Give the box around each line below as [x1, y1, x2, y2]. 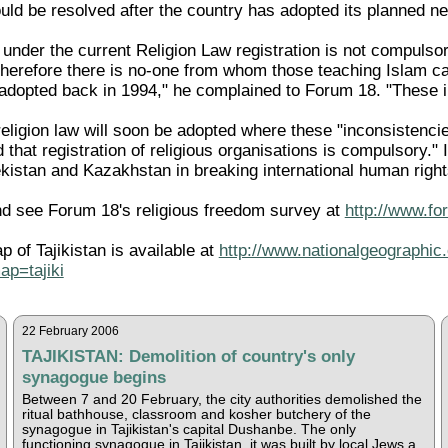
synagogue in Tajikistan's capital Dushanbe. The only [21, 421, 356, 437]
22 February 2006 [21, 323, 119, 338]
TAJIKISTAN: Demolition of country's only [21, 345, 355, 366]
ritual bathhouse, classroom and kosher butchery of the [21, 406, 371, 422]
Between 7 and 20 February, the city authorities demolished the [21, 391, 422, 407]
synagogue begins [21, 366, 166, 387]
